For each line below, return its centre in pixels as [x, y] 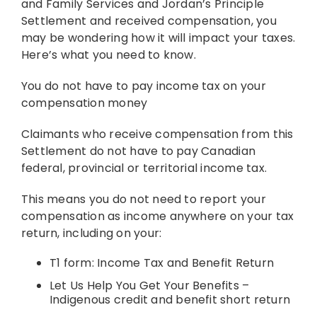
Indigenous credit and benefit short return [170, 300]
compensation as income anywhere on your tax [157, 217]
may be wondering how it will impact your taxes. [158, 38]
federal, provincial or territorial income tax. [144, 168]
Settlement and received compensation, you [149, 21]
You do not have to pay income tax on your [143, 86]
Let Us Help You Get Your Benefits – [149, 286]
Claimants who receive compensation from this [157, 134]
